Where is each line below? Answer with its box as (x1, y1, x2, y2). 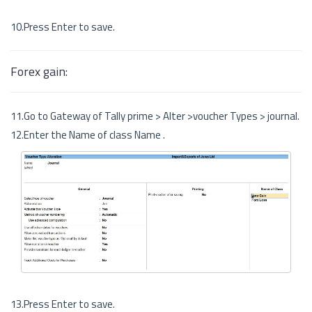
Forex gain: (10, 62, 68, 81)
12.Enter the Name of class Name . (10, 127, 165, 143)
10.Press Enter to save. (10, 19, 115, 36)
